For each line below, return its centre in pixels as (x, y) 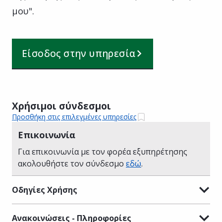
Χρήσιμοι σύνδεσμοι (61, 106)
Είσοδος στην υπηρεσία (79, 53)
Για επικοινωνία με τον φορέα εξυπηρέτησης (103, 151)
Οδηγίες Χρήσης (45, 190)
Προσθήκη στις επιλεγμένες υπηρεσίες (74, 117)
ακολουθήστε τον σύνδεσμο (72, 163)
